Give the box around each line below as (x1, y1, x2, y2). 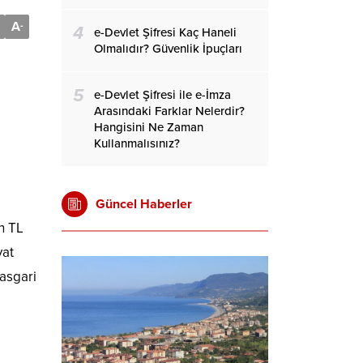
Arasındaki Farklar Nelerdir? (94, 104, 245, 118)
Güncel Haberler (96, 196, 192, 212)
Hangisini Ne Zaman (94, 120, 203, 135)
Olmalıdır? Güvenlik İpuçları (94, 41, 242, 56)
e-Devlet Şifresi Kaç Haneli (94, 25, 237, 40)
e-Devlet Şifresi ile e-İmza (94, 88, 231, 102)
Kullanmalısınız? (94, 136, 180, 151)
